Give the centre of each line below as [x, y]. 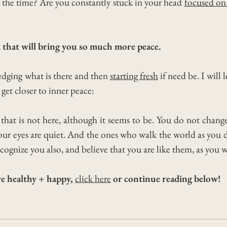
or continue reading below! [166, 178]
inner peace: [70, 90]
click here [93, 178]
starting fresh [134, 75]
